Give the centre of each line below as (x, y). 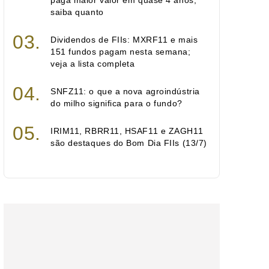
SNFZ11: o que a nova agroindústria (125, 91)
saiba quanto (77, 12)
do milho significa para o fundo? (116, 103)
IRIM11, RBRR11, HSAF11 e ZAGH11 (127, 131)
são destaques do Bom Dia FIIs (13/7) (129, 143)
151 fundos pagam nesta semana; (121, 52)
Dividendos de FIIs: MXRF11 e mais (124, 40)
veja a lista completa (93, 64)
